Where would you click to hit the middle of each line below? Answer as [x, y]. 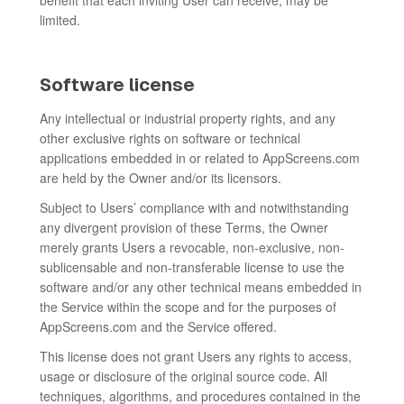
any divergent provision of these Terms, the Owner [184, 227]
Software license [117, 85]
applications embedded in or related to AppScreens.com [200, 158]
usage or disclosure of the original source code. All [184, 376]
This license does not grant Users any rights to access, [196, 356]
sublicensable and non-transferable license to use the [192, 267]
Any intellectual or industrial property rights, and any [188, 118]
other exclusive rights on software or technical [170, 138]
